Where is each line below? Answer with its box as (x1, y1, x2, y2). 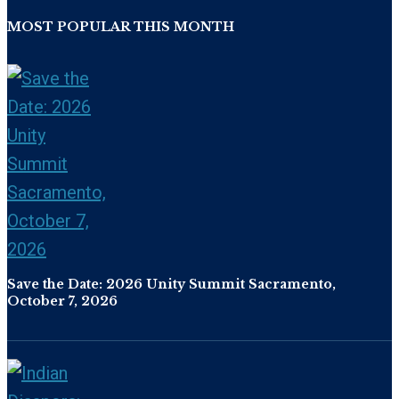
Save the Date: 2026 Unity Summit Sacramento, (7, 276, 336, 293)
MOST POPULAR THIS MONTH (7, 19, 234, 36)
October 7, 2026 (7, 293, 118, 310)
